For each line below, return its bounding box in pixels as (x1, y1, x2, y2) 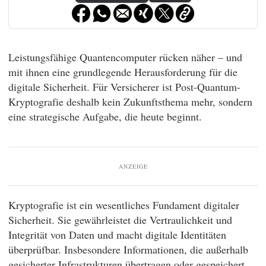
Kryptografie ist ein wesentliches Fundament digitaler (8, 198, 239, 213)
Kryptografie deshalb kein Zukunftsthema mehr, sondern (8, 94, 252, 109)
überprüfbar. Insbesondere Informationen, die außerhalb (8, 242, 248, 257)
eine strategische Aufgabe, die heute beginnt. (8, 109, 202, 124)
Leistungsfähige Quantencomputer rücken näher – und (8, 50, 242, 65)
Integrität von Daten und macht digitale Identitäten (8, 227, 226, 242)
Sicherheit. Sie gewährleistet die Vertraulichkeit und (8, 213, 232, 227)
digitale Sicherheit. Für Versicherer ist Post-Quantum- (8, 80, 240, 94)
